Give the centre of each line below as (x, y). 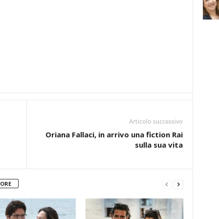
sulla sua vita (159, 145)
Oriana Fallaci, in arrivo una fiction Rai (114, 134)
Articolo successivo (156, 121)
